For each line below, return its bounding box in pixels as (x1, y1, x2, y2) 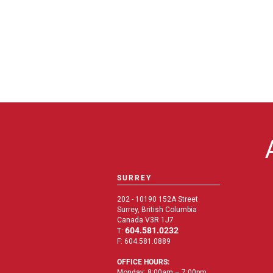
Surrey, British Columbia (117, 205, 197, 214)
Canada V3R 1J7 (117, 215, 174, 224)
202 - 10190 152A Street (117, 194, 198, 204)
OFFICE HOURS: (117, 257, 169, 266)
